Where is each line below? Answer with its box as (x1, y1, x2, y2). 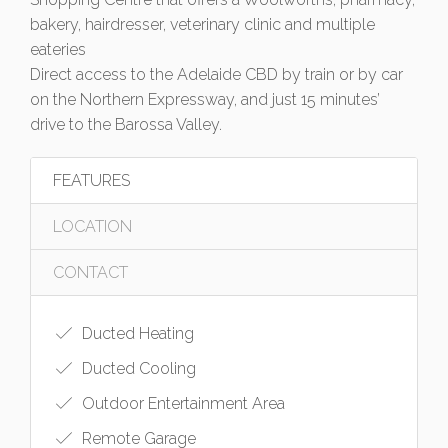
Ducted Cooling (78, 358, 196, 378)
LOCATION (53, 216, 132, 236)
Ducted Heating (78, 323, 194, 343)
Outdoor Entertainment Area (78, 393, 285, 413)
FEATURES (53, 170, 130, 190)
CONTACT (53, 262, 128, 282)
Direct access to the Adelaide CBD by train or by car (30, 64, 403, 84)
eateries (30, 39, 86, 59)
